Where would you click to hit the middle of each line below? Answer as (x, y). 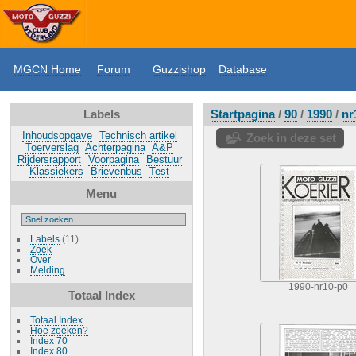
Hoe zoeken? (59, 330)
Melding (47, 270)
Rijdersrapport (49, 159)
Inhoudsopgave (57, 135)
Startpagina (242, 114)
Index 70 (48, 341)
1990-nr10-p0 (318, 287)
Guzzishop (179, 69)
